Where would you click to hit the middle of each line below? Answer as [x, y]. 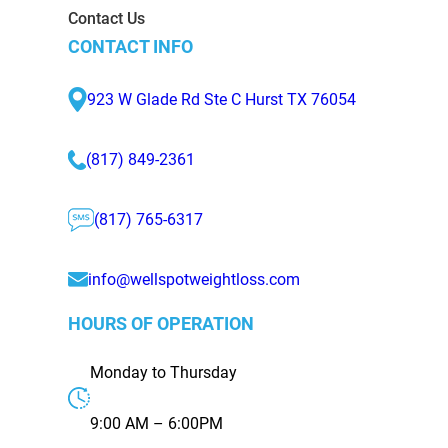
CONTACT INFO [130, 46]
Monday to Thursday [163, 372]
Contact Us [106, 18]
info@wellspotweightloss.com [194, 279]
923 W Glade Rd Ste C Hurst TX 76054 [221, 99]
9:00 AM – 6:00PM [156, 423]
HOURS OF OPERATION [161, 323]
